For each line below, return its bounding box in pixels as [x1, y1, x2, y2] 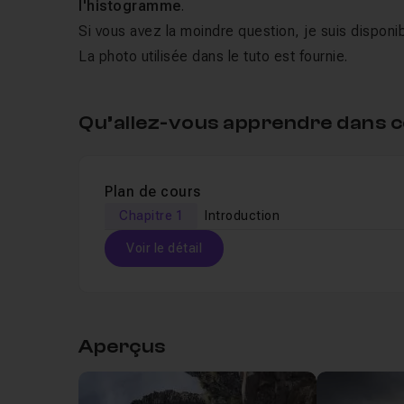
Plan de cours [105, 183, 201, 200]
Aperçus [78, 335, 166, 357]
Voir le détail [126, 241, 203, 255]
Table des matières [78, 291, 271, 313]
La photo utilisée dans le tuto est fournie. [78, 48, 348, 65]
